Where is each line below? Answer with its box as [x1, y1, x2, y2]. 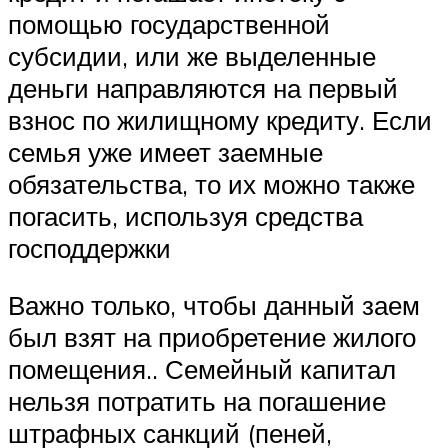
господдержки [8, 231, 171, 264]
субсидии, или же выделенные [8, 39, 376, 72]
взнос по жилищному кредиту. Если [8, 103, 432, 136]
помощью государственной [8, 7, 330, 40]
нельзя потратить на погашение [8, 385, 386, 418]
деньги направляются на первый [8, 71, 398, 104]
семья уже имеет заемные [8, 135, 323, 168]
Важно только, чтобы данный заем [8, 289, 420, 322]
